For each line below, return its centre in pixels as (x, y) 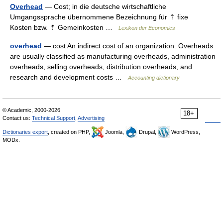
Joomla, (114, 132)
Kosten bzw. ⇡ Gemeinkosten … (64, 27)
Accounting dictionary (154, 78)
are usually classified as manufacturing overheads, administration (113, 56)
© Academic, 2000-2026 (31, 110)
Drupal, (148, 132)
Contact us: (17, 118)
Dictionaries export (25, 132)
